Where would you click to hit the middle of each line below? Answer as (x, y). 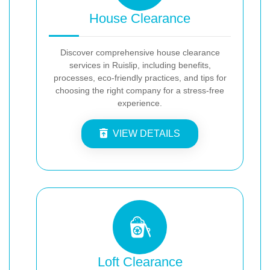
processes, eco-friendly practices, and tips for (140, 77)
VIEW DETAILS (146, 133)
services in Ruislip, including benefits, (140, 65)
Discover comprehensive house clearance (140, 52)
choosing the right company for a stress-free (140, 90)
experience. (140, 103)
